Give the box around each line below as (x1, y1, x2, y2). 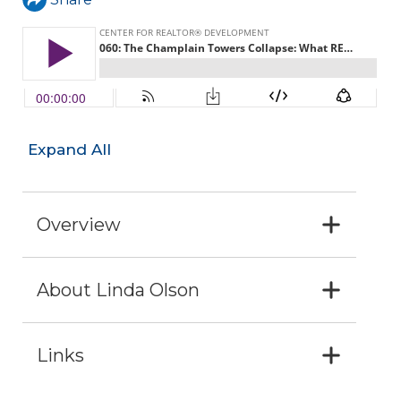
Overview (37, 214, 121, 236)
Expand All (28, 141, 111, 159)
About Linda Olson (37, 279, 200, 302)
